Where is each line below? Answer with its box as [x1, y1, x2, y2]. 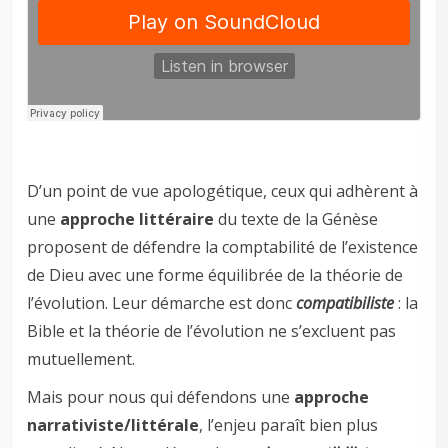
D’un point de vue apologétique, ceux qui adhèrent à [27, 179, 419, 202]
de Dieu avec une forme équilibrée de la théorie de [27, 263, 404, 286]
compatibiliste [296, 291, 395, 314]
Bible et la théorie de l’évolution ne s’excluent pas [27, 319, 397, 342]
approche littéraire [60, 207, 215, 230]
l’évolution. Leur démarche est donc [27, 291, 297, 314]
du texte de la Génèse [214, 207, 379, 230]
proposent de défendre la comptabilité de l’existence [27, 235, 419, 258]
